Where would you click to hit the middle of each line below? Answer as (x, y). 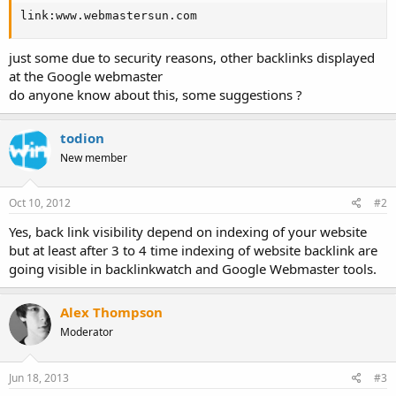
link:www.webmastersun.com (109, 15)
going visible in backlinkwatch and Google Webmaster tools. (193, 269)
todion (82, 137)
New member (94, 157)
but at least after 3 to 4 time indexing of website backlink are (193, 251)
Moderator (87, 332)
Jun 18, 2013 (39, 377)
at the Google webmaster (86, 76)
